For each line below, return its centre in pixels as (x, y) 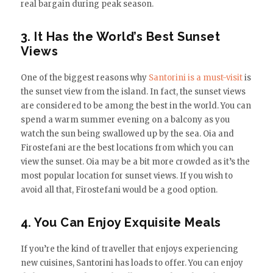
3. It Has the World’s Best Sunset (120, 36)
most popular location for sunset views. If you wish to (126, 175)
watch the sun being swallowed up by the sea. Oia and (127, 133)
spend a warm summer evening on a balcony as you (125, 119)
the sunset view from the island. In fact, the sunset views (133, 91)
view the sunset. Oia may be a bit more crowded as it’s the (135, 161)
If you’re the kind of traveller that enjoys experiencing (129, 249)
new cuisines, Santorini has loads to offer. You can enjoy (132, 263)
